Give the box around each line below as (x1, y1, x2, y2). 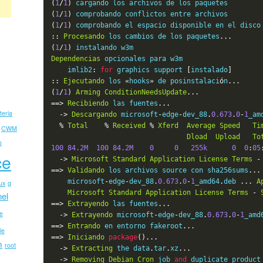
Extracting (72, 244, 113, 252)
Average (187, 121, 216, 130)
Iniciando (68, 232, 105, 241)
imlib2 (51, 65, 93, 74)
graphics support (113, 65, 187, 74)
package (109, 232, 138, 241)
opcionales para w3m (100, 54, 183, 63)
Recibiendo (68, 99, 109, 107)
